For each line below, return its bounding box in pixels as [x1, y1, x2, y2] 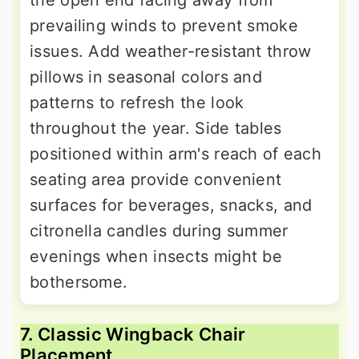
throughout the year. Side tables [30, 118, 282, 138]
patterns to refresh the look [30, 92, 244, 112]
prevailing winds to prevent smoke [30, 15, 298, 35]
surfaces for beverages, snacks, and [30, 195, 313, 215]
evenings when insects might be [30, 246, 282, 266]
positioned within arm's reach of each [30, 143, 322, 163]
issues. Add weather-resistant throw [30, 41, 312, 61]
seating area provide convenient [30, 169, 282, 189]
